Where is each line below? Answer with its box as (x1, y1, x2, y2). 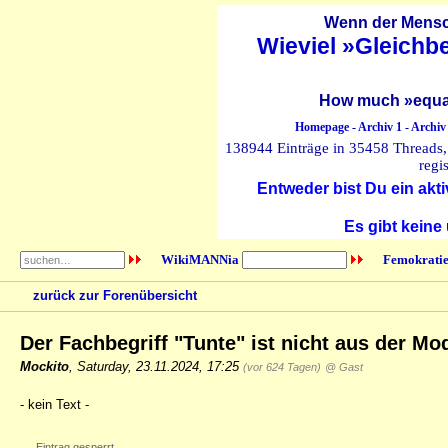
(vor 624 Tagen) (243, 360, 321, 373)
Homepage (294, 120, 349, 134)
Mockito (20, 358, 69, 374)
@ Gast (325, 360, 363, 373)
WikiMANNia (160, 252, 239, 267)
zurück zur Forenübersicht (33, 288, 197, 304)
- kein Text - (20, 396, 89, 412)
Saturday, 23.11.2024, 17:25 (77, 358, 243, 374)
